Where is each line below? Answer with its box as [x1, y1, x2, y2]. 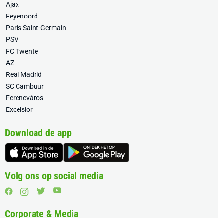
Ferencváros [6, 94, 43, 102]
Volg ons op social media [5, 170, 103, 182]
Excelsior [6, 106, 33, 113]
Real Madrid [6, 71, 42, 78]
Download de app [5, 127, 72, 139]
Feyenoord [6, 12, 38, 20]
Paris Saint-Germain [6, 24, 66, 32]
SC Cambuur [6, 82, 44, 90]
